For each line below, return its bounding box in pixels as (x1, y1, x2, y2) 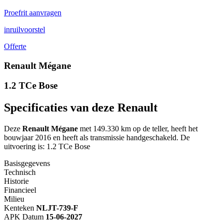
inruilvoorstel (4, 25, 45, 34)
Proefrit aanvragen (4, 8, 61, 17)
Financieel (4, 186, 36, 195)
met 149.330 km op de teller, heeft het (78, 124, 198, 133)
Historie (4, 177, 29, 186)
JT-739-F (48, 204, 78, 213)
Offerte (4, 42, 26, 51)
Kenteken (4, 204, 34, 213)
